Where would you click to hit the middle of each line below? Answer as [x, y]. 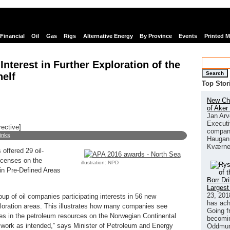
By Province [156, 36]
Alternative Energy [108, 36]
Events [188, 36]
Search [215, 73]
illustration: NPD [100, 162]
